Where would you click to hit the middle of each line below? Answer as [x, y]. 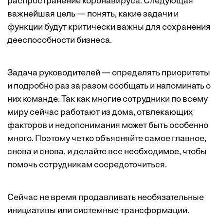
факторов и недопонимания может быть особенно [108, 126]
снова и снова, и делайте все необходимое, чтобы [107, 152]
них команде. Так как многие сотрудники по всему [108, 100]
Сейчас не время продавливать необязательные [106, 198]
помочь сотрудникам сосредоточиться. [87, 165]
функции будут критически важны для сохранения [109, 28]
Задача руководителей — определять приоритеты [109, 73]
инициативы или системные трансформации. [98, 211]
